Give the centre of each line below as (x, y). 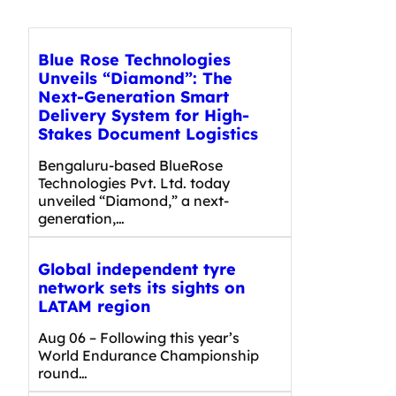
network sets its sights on (141, 287)
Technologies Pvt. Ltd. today (134, 183)
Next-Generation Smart (133, 97)
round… (63, 373)
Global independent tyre (137, 269)
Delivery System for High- (144, 115)
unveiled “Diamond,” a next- (133, 200)
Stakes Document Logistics (148, 134)
